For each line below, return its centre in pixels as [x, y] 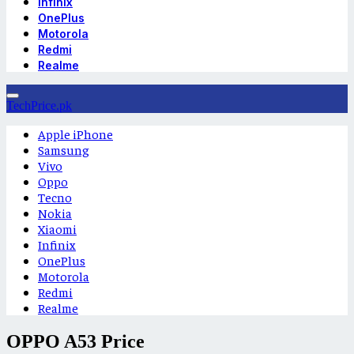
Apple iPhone [75, 134]
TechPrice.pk [39, 105]
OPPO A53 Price [75, 341]
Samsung [64, 149]
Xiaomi [57, 228]
